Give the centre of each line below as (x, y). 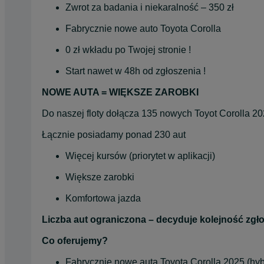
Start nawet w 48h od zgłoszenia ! (136, 71)
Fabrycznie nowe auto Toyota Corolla (143, 28)
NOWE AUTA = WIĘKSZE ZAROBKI (120, 92)
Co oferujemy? (75, 240)
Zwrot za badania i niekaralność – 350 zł (150, 7)
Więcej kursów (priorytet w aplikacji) (140, 156)
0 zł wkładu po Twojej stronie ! (128, 49)
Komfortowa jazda (103, 198)
